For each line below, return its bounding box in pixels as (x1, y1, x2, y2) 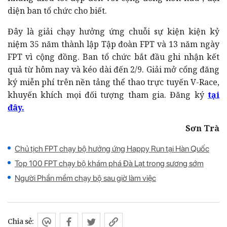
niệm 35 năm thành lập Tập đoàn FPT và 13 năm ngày (8, 38, 219, 50)
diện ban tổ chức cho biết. (8, 5, 107, 16)
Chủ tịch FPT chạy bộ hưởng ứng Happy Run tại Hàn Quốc (15, 143, 209, 154)
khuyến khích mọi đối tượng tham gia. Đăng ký (8, 89, 208, 100)
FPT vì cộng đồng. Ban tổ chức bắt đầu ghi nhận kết (8, 51, 219, 62)
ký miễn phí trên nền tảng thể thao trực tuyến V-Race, (8, 76, 219, 88)
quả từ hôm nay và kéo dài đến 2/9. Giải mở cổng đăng (8, 63, 219, 75)
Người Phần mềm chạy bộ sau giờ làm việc (15, 173, 156, 183)
